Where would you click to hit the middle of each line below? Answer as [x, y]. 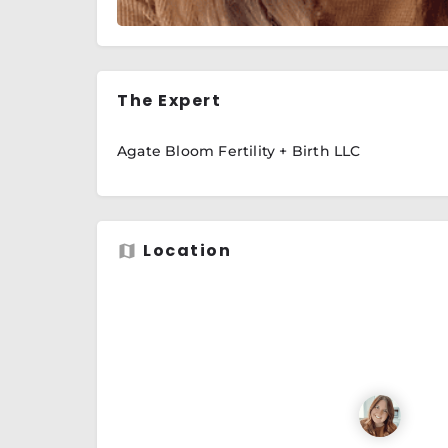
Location [187, 250]
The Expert [169, 100]
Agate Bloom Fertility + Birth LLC [239, 150]
